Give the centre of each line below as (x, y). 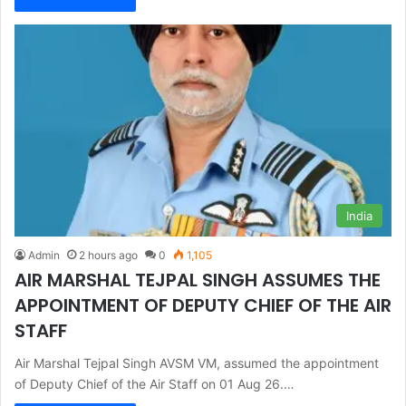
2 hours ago (108, 256)
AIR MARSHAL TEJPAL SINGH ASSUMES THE (198, 280)
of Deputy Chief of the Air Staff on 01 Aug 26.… (155, 384)
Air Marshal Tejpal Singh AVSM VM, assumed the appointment (197, 363)
